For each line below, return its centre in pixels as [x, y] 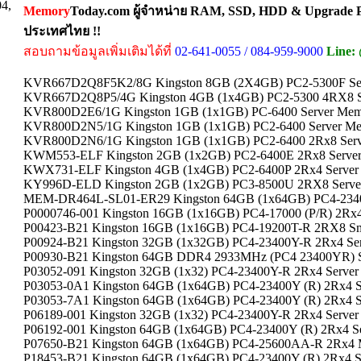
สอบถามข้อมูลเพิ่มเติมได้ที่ [98, 51]
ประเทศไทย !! [62, 31]
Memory [47, 11]
